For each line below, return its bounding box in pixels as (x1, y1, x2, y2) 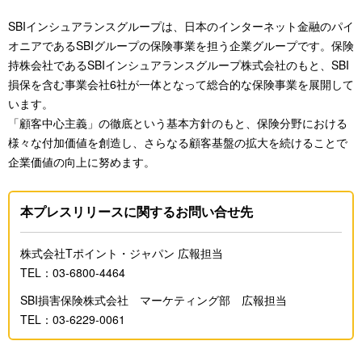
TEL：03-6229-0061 (20, 311, 125, 327)
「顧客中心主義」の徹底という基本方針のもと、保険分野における (8, 115, 347, 131)
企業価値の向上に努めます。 (8, 154, 155, 170)
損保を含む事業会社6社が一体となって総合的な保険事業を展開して (8, 76, 354, 92)
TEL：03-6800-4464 (20, 264, 125, 280)
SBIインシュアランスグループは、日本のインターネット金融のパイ (8, 18, 354, 34)
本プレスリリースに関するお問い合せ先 (20, 202, 253, 221)
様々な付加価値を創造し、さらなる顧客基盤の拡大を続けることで (8, 134, 347, 150)
